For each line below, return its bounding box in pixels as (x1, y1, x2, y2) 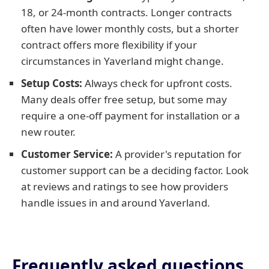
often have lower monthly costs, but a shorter (21, 22, 239, 35)
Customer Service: (21, 147, 113, 161)
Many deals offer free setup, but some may (21, 92, 227, 106)
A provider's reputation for (113, 147, 241, 161)
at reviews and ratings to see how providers (21, 180, 228, 193)
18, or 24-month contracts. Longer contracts (21, 5, 232, 19)
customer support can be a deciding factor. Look (21, 163, 249, 177)
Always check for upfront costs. (82, 76, 232, 90)
